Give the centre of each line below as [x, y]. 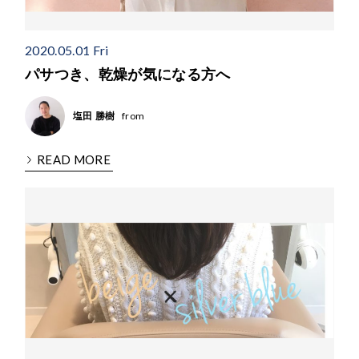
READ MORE [74, 160]
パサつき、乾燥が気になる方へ [128, 75]
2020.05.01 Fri [67, 50]
